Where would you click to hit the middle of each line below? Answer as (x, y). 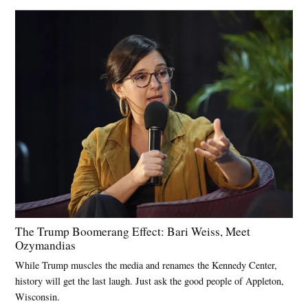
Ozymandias (46, 245)
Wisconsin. (38, 296)
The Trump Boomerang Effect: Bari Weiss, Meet (133, 231)
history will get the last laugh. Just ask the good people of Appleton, (150, 280)
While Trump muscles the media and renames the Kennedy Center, (146, 265)
